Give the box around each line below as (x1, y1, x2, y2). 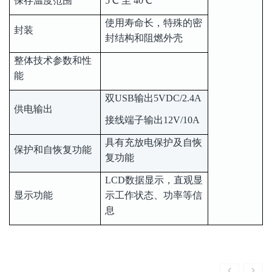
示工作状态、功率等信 (105, 190, 202, 201)
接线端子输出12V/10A (105, 115, 200, 126)
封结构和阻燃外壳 (105, 33, 183, 44)
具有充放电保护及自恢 (105, 137, 202, 148)
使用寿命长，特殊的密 (105, 18, 202, 29)
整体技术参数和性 (14, 55, 92, 66)
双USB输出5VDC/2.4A (105, 93, 202, 104)
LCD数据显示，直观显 (105, 175, 203, 186)
